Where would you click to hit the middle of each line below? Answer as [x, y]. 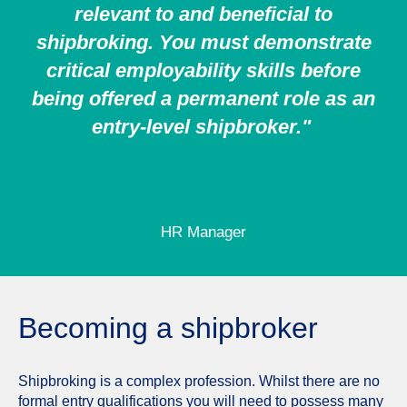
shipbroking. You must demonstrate [203, 42]
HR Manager [203, 231]
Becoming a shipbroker [168, 328]
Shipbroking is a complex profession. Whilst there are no [199, 381]
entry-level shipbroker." [203, 126]
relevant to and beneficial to [203, 14]
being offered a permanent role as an [203, 98]
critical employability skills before [203, 70]
